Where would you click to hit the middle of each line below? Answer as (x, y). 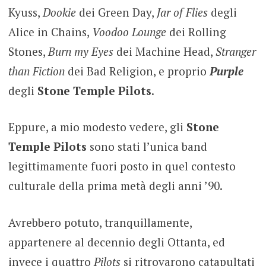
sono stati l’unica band (147, 147)
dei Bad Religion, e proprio (137, 71)
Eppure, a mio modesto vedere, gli (97, 127)
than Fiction (36, 71)
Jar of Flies (182, 12)
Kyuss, (25, 12)
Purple (226, 71)
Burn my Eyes (80, 51)
